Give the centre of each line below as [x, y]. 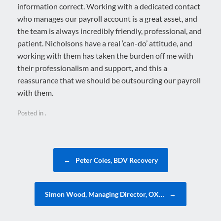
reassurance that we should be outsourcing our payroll [109, 80]
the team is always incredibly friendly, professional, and [110, 31]
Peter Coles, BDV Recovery [116, 160]
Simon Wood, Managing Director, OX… [105, 194]
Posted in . [32, 113]
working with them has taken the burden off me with [105, 55]
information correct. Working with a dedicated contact [109, 6]
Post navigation [40, 152]
